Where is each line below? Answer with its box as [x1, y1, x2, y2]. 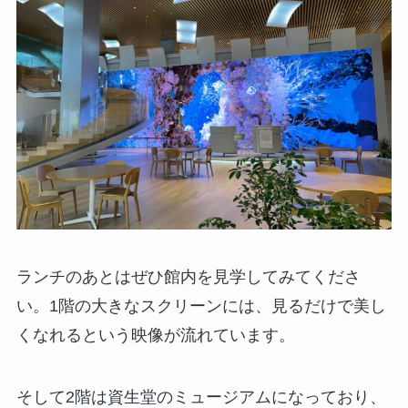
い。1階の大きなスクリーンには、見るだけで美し [15, 297, 386, 316]
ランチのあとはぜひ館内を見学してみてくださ [15, 268, 361, 287]
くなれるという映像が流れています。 [15, 326, 295, 345]
